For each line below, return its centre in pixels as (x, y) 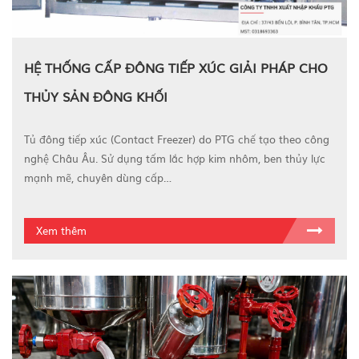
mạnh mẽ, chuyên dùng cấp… (98, 178)
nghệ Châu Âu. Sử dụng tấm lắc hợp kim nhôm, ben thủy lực (175, 159)
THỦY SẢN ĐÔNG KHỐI (96, 97)
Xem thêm (61, 231)
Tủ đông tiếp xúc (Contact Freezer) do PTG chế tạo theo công (177, 139)
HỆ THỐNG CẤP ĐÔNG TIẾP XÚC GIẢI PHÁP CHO (176, 68)
